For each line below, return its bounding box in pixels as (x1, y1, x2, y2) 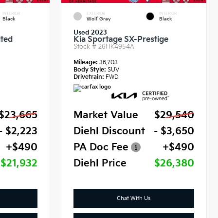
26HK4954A (98, 43, 135, 51)
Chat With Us (117, 195, 151, 202)
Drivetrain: (73, 73, 105, 81)
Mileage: (73, 59, 100, 67)
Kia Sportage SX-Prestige (73, 35, 169, 45)
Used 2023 (73, 29, 108, 37)
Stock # (73, 43, 99, 51)
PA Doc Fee (73, 142, 129, 154)
